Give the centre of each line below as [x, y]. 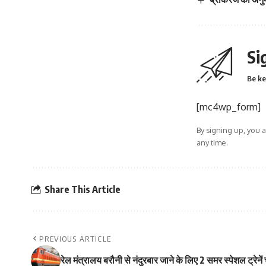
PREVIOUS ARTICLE [75, 239]
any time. [212, 143]
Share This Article [83, 189]
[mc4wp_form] [229, 107]
